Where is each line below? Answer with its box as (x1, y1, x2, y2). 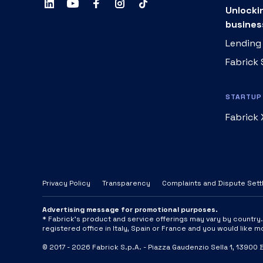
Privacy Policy (42, 178, 90, 188)
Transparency (102, 178, 150, 188)
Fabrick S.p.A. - (90, 242, 148, 252)
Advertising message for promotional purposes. (42, 205, 218, 214)
